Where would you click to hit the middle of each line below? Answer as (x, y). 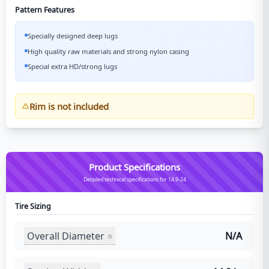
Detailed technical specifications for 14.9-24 (134, 180)
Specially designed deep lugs (73, 36)
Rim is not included (69, 106)
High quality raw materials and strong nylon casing (108, 51)
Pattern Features (45, 10)
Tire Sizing (33, 206)
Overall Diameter (66, 236)
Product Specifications (134, 167)
